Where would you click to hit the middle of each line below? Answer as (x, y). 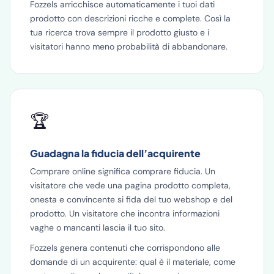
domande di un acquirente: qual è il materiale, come (133, 262)
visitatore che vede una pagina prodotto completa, (130, 185)
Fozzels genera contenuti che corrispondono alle (125, 248)
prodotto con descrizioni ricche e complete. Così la (130, 18)
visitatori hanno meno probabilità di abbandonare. (129, 46)
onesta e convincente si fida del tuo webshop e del (131, 199)
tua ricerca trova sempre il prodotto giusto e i (120, 32)
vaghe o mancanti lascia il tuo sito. (98, 228)
